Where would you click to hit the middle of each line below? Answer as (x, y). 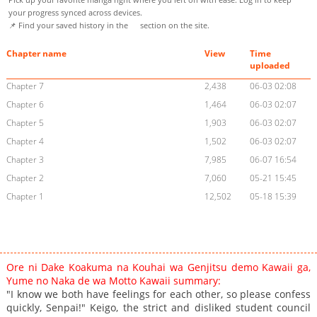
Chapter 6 (25, 105)
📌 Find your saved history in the (69, 25)
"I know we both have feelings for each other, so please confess (158, 294)
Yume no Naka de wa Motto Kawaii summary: (113, 281)
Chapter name (36, 54)
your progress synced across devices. (75, 13)
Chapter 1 (25, 197)
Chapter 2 (25, 178)
